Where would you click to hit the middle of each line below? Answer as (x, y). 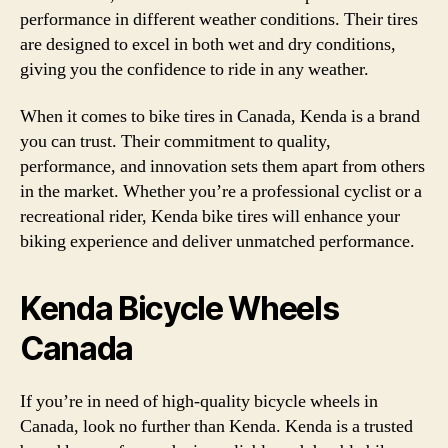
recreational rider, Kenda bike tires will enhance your (210, 216)
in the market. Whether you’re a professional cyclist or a (221, 191)
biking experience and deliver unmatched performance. (217, 241)
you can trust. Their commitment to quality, (175, 141)
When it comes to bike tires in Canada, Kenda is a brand (220, 116)
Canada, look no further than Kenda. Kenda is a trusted (216, 426)
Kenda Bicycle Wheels (179, 308)
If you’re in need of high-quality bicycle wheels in (199, 401)
